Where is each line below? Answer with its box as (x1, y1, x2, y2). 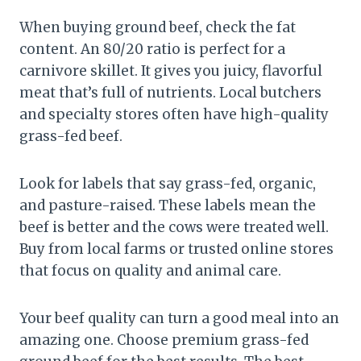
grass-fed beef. (19, 127, 122, 145)
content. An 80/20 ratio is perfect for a (19, 39, 285, 58)
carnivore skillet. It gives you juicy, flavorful (19, 61, 322, 80)
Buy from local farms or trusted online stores (19, 239, 334, 258)
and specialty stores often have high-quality (19, 105, 329, 123)
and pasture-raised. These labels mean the (19, 196, 316, 214)
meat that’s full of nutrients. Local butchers (19, 83, 322, 102)
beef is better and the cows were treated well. (19, 218, 329, 236)
